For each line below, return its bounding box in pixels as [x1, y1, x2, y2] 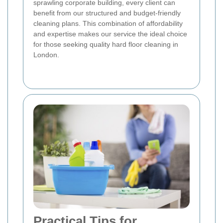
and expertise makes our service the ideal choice [33, 29, 187, 38]
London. [33, 50, 59, 59]
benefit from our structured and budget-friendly [33, 8, 181, 17]
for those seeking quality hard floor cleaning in [33, 40, 178, 48]
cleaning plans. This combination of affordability [33, 19, 183, 27]
